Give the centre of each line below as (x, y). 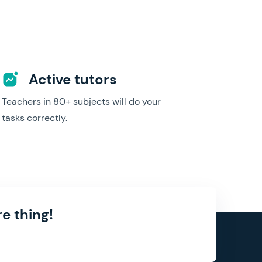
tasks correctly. (35, 118)
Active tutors (71, 79)
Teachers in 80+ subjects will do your (82, 101)
